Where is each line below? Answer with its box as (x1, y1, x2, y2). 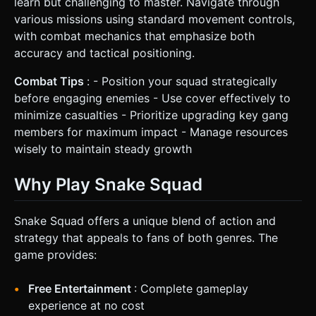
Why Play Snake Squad (14, 174, 202, 195)
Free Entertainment (28, 281, 134, 296)
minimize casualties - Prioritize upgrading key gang (14, 107, 288, 122)
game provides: (14, 247, 97, 262)
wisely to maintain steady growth (14, 141, 192, 156)
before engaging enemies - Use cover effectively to (14, 90, 291, 105)
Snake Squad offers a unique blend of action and (14, 213, 276, 228)
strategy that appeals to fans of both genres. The (14, 230, 278, 245)
